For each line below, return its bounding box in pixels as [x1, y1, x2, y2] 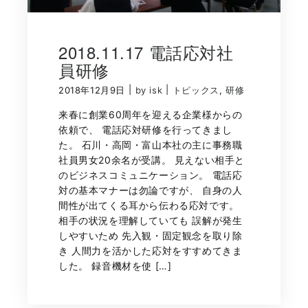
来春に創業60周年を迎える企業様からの [58, 109, 243, 121]
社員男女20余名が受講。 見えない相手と [58, 154, 245, 166]
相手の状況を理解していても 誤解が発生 [58, 214, 243, 227]
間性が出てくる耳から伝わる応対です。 [58, 199, 239, 212]
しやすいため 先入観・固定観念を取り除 [58, 230, 243, 242]
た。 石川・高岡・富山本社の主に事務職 [58, 139, 243, 151]
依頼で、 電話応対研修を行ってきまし [58, 124, 232, 136]
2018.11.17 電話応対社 [58, 40, 234, 64]
